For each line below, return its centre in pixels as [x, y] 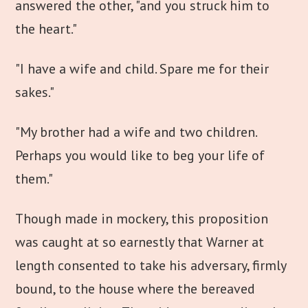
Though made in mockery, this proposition [142, 219]
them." [34, 179]
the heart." [46, 29]
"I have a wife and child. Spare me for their [142, 69]
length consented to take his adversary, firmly [151, 265]
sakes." [35, 92]
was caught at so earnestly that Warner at [140, 242]
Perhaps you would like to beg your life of [140, 155]
